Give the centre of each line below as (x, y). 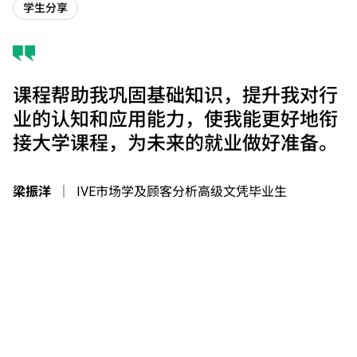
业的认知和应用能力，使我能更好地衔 (175, 119)
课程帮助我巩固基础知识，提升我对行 (175, 95)
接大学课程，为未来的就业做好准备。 (175, 143)
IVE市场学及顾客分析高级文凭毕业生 (182, 191)
